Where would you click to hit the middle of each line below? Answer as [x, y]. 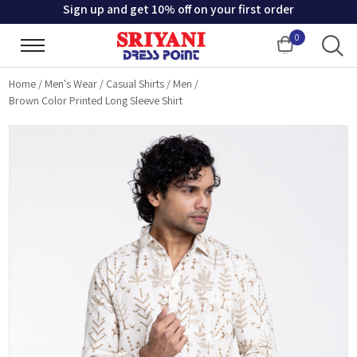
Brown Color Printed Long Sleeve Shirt [96, 100]
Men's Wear [71, 84]
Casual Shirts [135, 84]
